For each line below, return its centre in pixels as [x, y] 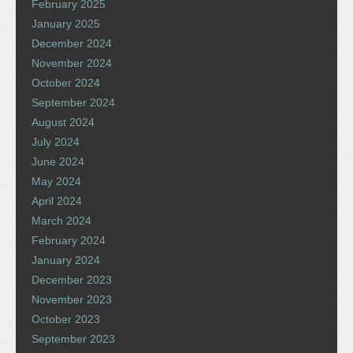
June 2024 [58, 161]
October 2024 [66, 82]
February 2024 [69, 240]
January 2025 [66, 23]
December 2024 [72, 43]
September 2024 [73, 102]
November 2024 [72, 63]
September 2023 [73, 338]
